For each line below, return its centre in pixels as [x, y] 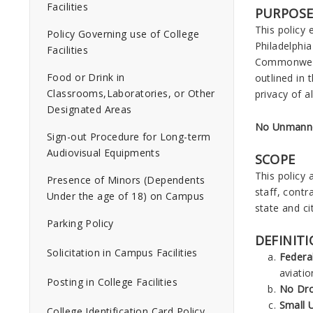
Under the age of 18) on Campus [126, 196]
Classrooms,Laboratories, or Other [131, 93]
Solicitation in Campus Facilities [122, 253]
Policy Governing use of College [123, 34]
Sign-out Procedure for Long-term [129, 137]
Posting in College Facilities [112, 282]
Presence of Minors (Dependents [126, 180]
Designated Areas [89, 109]
